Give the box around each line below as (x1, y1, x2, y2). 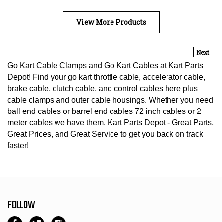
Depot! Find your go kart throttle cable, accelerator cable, (7, 68, 205, 77)
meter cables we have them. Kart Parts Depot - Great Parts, (7, 114, 214, 123)
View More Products (76, 13, 146, 23)
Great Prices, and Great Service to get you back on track (7, 125, 203, 134)
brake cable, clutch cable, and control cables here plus (7, 80, 198, 89)
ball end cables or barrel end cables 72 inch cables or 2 (7, 103, 201, 111)
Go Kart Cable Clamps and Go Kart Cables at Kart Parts (7, 57, 203, 66)
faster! (7, 137, 29, 146)
